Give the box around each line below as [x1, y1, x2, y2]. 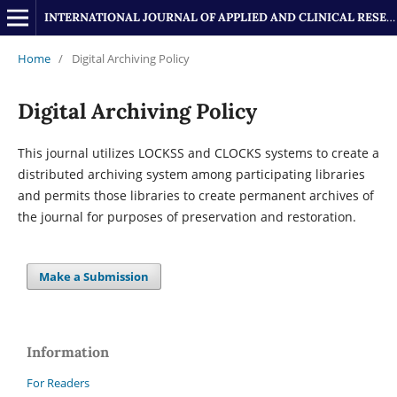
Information [27, 342, 109, 361]
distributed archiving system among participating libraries [17, 165, 365, 183]
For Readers [27, 374, 90, 391]
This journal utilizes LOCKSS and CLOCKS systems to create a [17, 144, 379, 161]
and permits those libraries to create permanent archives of [17, 186, 374, 204]
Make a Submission [39, 268, 150, 284]
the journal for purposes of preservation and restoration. [17, 207, 356, 225]
